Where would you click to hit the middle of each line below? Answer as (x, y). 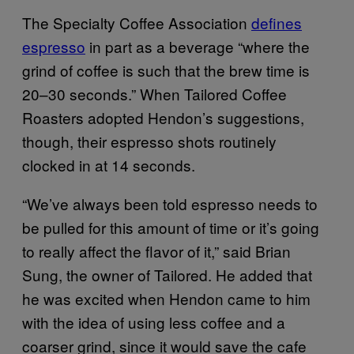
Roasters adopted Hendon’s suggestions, (163, 117)
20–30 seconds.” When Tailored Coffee (154, 93)
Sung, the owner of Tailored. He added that (167, 274)
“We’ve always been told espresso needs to (170, 203)
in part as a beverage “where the (198, 46)
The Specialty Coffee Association (137, 22)
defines (277, 22)
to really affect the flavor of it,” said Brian (156, 250)
